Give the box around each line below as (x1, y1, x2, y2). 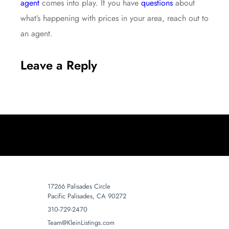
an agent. (20, 28, 53, 40)
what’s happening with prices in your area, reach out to (20, 12, 209, 25)
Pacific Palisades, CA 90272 (47, 191, 126, 201)
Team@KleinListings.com (47, 217, 114, 227)
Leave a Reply (20, 56, 97, 74)
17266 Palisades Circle (47, 181, 110, 191)
